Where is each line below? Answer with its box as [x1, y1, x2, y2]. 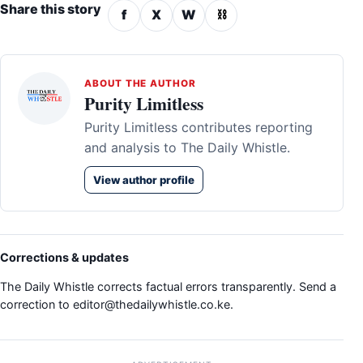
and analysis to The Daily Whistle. [84, 139, 290, 156]
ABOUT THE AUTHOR [84, 77, 196, 89]
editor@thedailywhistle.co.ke [73, 297, 230, 312]
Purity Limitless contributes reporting [84, 118, 313, 135]
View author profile [93, 173, 194, 186]
